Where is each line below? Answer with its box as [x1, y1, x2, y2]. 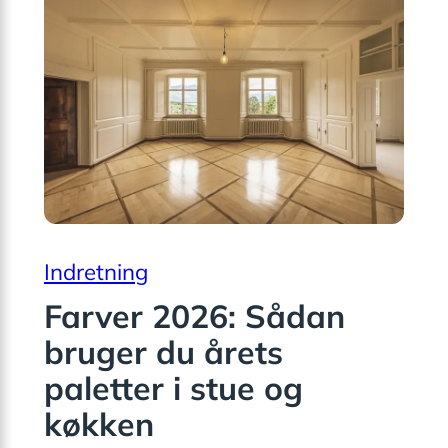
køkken [44, 403, 154, 444]
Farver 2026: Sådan [44, 295, 345, 336]
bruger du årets [44, 331, 283, 372]
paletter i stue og [44, 367, 303, 408]
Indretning [44, 257, 148, 286]
